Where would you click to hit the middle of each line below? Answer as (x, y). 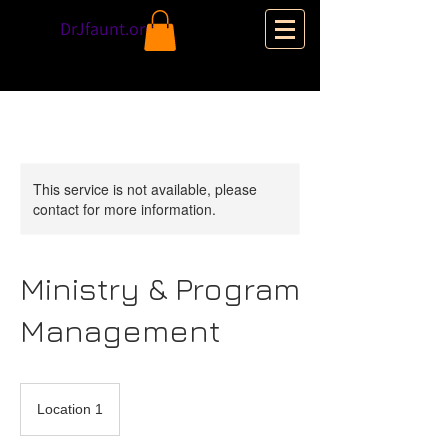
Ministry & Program (160, 287)
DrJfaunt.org (107, 28)
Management (120, 329)
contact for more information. (124, 208)
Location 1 (70, 408)
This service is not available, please (145, 188)
